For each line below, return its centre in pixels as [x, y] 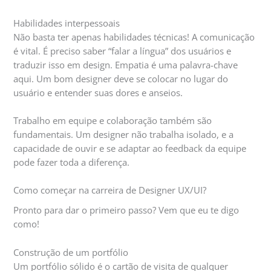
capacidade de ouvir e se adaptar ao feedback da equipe [130, 148]
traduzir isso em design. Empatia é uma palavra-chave [126, 64]
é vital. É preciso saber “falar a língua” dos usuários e [122, 51]
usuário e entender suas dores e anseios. [98, 92]
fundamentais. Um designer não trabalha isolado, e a [124, 134]
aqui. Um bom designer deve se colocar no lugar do [121, 78]
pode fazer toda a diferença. [72, 162]
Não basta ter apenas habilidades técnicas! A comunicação [134, 37]
